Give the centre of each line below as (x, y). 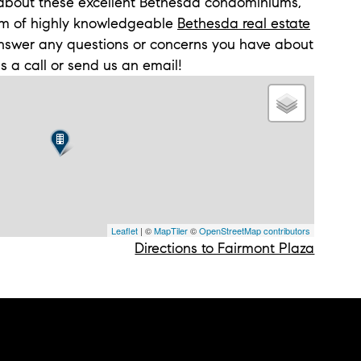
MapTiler (171, 230)
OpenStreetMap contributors (255, 230)
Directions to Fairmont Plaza (225, 248)
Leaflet (125, 230)
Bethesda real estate (244, 23)
